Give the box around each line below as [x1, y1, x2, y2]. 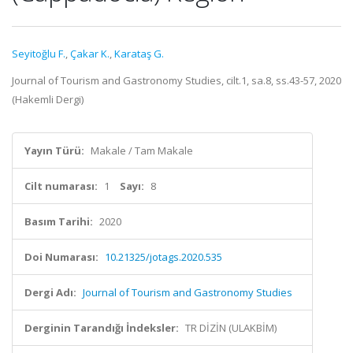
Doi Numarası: [24, 250, 98, 264]
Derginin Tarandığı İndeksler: [24, 321, 179, 335]
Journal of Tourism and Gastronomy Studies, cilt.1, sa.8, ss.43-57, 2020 [12, 73, 341, 87]
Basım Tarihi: [24, 214, 93, 229]
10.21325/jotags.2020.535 [105, 250, 222, 264]
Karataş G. [114, 46, 164, 61]
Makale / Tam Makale [91, 143, 193, 158]
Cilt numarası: [24, 179, 98, 193]
